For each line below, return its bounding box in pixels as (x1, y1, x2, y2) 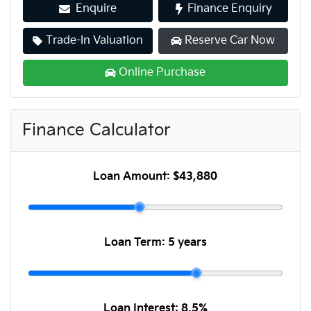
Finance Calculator (22, 119, 171, 140)
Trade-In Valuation (46, 33, 144, 47)
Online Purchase (119, 65, 206, 79)
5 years (167, 235, 207, 249)
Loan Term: (103, 235, 168, 249)
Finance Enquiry (187, 1, 273, 15)
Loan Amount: (93, 169, 174, 183)
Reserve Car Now (185, 33, 276, 47)
